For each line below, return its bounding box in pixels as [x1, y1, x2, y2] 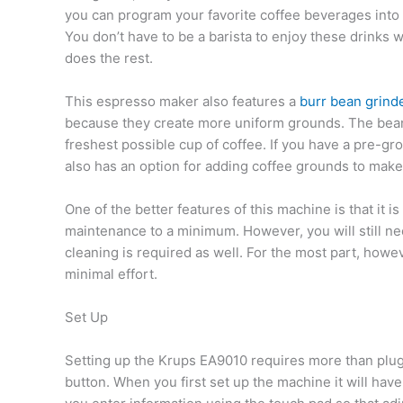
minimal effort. [65, 265, 157, 283]
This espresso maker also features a [65, 93, 300, 111]
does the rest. [65, 49, 153, 67]
